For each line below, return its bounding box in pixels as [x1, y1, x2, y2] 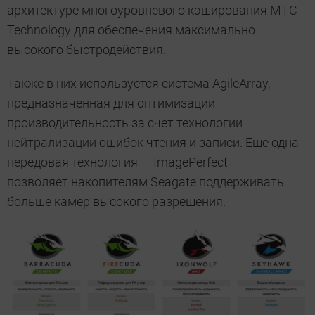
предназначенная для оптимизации [7, 96, 215, 111]
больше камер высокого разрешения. [7, 194, 226, 210]
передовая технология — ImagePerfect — [7, 155, 240, 170]
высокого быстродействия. [7, 42, 166, 58]
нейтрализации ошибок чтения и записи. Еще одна [7, 135, 299, 150]
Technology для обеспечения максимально [7, 22, 255, 38]
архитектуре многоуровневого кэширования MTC [7, 3, 297, 18]
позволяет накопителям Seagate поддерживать [7, 174, 284, 190]
